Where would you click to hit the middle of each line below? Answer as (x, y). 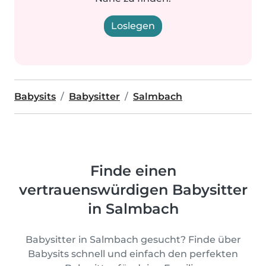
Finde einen (133, 171)
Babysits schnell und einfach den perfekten (133, 254)
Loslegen (133, 26)
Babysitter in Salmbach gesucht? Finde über (133, 240)
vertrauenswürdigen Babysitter (133, 190)
